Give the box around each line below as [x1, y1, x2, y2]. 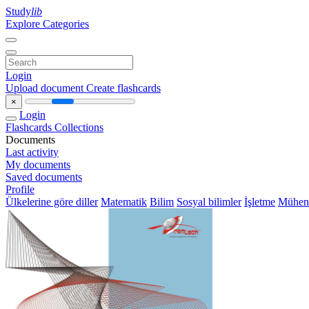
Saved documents [6, 171, 82, 183]
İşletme [244, 196, 275, 208]
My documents [6, 159, 70, 170]
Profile [6, 183, 34, 195]
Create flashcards [86, 82, 161, 94]
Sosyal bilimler [177, 196, 241, 208]
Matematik [101, 196, 147, 208]
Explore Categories [6, 18, 89, 30]
